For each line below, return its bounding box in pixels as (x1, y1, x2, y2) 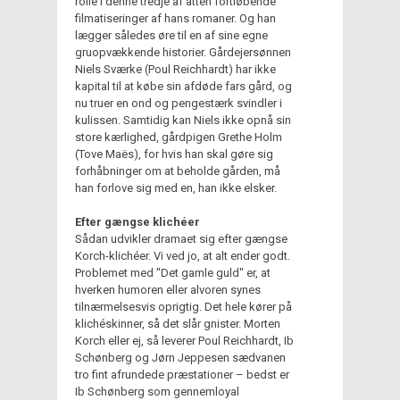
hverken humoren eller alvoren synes (75, 282, 261, 296)
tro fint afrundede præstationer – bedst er (75, 367, 289, 381)
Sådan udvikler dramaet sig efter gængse (75, 231, 287, 246)
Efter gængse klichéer (75, 214, 200, 229)
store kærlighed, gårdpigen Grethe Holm (75, 129, 282, 144)
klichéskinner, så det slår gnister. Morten (75, 316, 280, 330)
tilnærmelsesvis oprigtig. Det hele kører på (75, 299, 292, 313)
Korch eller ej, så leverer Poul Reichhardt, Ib (75, 333, 294, 347)
